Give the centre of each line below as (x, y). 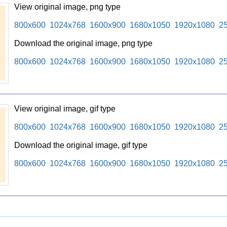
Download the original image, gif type (81, 145)
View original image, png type (67, 7)
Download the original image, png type (83, 43)
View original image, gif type (65, 109)
